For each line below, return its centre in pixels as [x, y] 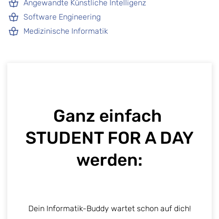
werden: [109, 160]
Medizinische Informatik [66, 31]
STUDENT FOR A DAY [109, 138]
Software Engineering [62, 17]
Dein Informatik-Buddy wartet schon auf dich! [109, 209]
